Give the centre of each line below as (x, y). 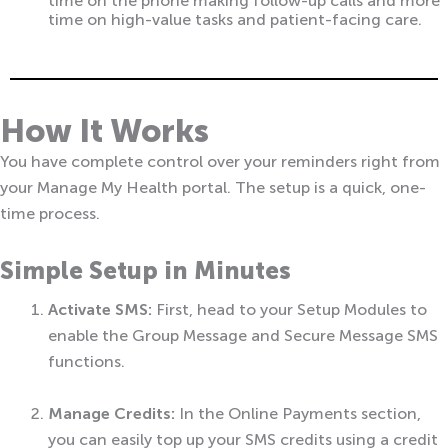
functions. (86, 361)
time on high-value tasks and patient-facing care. (235, 19)
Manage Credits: (111, 413)
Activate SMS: (100, 309)
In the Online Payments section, (298, 413)
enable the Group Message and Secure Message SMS (243, 335)
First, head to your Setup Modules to (289, 309)
